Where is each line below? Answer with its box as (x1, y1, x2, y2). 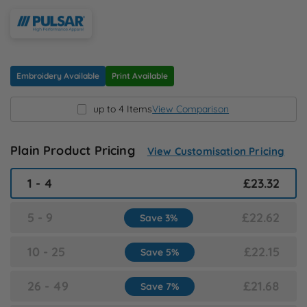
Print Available (112, 71, 168, 82)
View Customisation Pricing (147, 145, 285, 158)
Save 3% (140, 211, 177, 224)
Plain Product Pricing (10, 143, 135, 159)
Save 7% (140, 280, 179, 293)
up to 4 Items (93, 103, 153, 116)
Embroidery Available (16, 71, 99, 82)
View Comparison (152, 103, 230, 116)
